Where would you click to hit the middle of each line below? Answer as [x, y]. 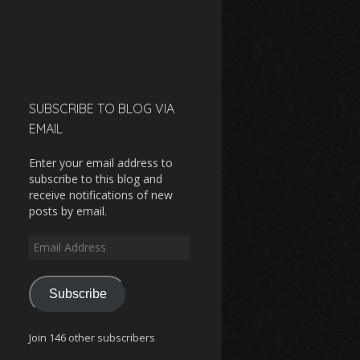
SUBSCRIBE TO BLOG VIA [102, 108]
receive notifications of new [101, 194]
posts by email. [68, 211]
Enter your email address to [101, 162]
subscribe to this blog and [96, 178]
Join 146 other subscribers [92, 337]
